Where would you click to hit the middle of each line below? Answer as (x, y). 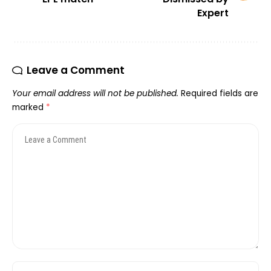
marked (29, 108)
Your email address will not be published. (95, 94)
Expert (213, 13)
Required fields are (220, 94)
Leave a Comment (76, 70)
